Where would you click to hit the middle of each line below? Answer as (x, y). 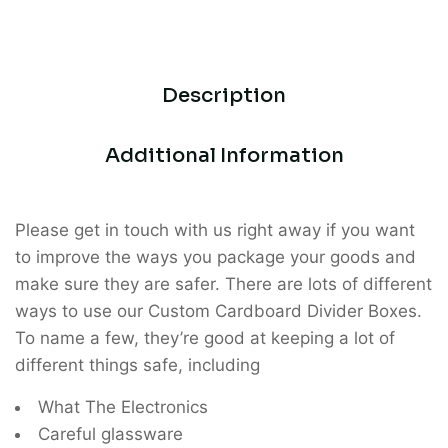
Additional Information (224, 155)
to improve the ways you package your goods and (215, 257)
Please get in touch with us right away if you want (215, 230)
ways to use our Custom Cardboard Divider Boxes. (218, 311)
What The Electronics (123, 407)
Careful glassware (110, 434)
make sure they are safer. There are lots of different (223, 284)
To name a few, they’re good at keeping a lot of (205, 338)
